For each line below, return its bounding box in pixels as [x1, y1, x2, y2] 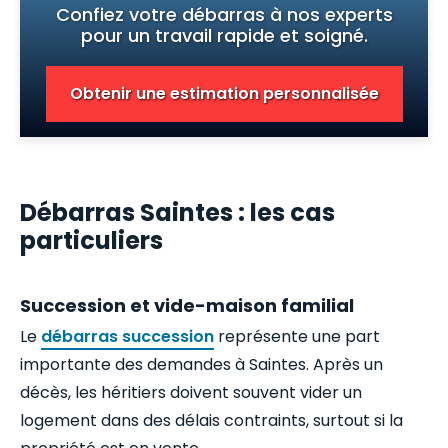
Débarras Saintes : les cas [20, 196, 335, 230]
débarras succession [41, 324, 214, 348]
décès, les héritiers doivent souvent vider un [20, 380, 362, 404]
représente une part [214, 324, 380, 348]
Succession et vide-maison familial [20, 292, 354, 318]
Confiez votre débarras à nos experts [55, 2, 393, 28]
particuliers [20, 224, 163, 258]
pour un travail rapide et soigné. [80, 23, 368, 49]
